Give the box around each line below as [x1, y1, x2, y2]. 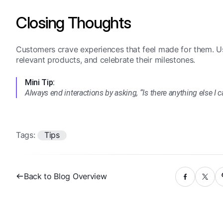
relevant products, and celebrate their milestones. [16, 54, 195, 65]
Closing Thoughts [16, 12, 131, 32]
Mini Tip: [25, 77, 55, 87]
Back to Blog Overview [24, 171, 107, 182]
